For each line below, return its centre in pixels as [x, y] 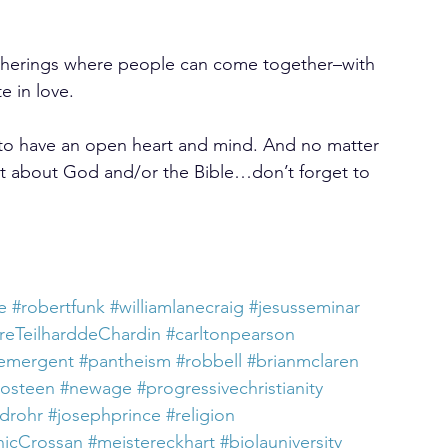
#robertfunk [58, 307]
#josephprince [104, 415]
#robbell [209, 361]
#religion [200, 415]
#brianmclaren [303, 361]
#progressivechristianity [230, 388]
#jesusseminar [304, 307]
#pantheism [125, 361]
